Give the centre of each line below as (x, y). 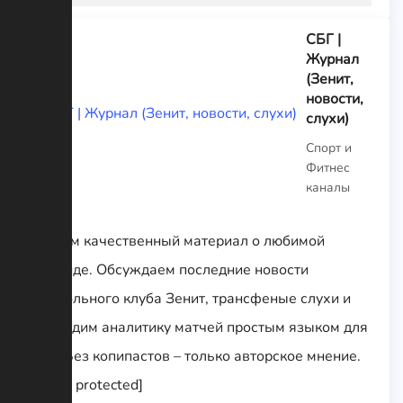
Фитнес (328, 167)
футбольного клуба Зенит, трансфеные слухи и (191, 298)
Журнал (332, 59)
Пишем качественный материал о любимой (178, 241)
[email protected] (87, 385)
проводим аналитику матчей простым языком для (200, 327)
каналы (328, 187)
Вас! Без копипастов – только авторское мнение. (196, 356)
